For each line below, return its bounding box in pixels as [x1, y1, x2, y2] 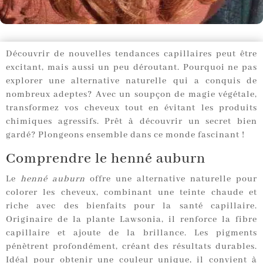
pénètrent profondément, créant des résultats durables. [6, 241, 257, 252]
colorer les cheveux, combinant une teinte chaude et [6, 187, 257, 198]
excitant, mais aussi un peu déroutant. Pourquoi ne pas [6, 62, 257, 73]
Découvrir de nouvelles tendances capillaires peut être [6, 49, 257, 60]
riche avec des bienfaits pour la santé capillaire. [6, 201, 257, 212]
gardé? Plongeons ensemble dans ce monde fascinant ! [6, 130, 245, 141]
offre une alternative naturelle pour [85, 174, 257, 185]
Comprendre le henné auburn [6, 150, 205, 168]
